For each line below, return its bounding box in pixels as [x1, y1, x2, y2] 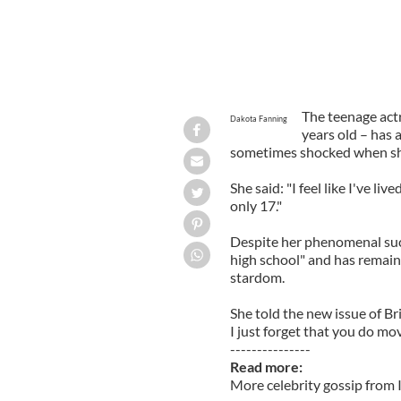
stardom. [229, 268, 285, 286]
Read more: [229, 357, 305, 375]
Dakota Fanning [229, 113, 287, 124]
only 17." [229, 196, 282, 214]
